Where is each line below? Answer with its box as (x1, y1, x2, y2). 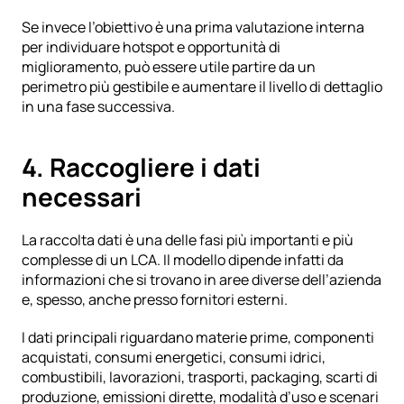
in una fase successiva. (22, 96, 175, 116)
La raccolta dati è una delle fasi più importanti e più (22, 229, 353, 250)
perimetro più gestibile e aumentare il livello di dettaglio (22, 76, 382, 96)
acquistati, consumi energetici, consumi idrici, (22, 346, 326, 367)
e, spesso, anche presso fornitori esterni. (22, 289, 288, 309)
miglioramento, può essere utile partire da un (22, 56, 316, 77)
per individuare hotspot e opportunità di (22, 36, 280, 57)
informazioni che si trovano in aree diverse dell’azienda (22, 269, 381, 289)
